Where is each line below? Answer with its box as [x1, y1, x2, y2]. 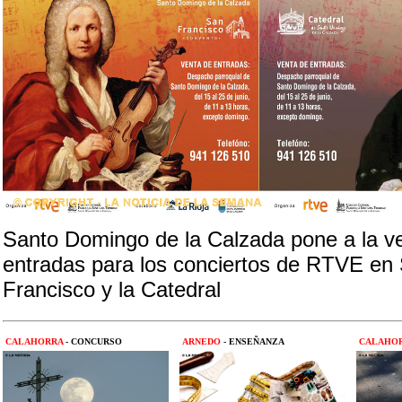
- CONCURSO [66, 336, 122, 346]
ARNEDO [179, 336, 223, 346]
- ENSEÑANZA [223, 336, 284, 346]
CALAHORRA [3, 336, 66, 346]
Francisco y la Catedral [3, 277, 221, 301]
